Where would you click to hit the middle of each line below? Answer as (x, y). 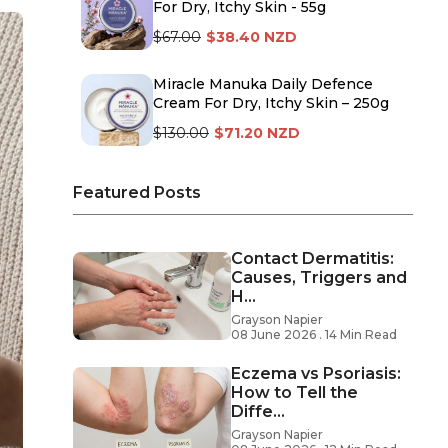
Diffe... (258, 412)
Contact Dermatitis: (312, 259)
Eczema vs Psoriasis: (316, 374)
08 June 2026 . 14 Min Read (314, 335)
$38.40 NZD (251, 37)
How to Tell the (294, 393)
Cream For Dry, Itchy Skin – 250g (271, 103)
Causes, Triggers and (319, 278)
